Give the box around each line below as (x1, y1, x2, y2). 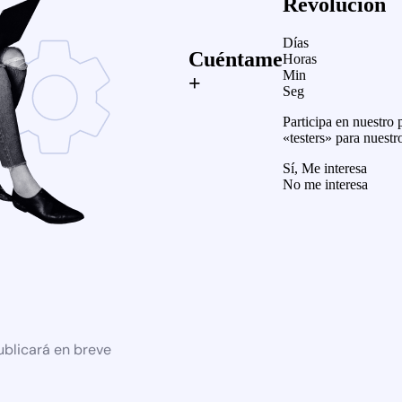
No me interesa (283, 176, 368, 192)
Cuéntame (188, 48, 283, 71)
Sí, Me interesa (283, 160, 367, 176)
